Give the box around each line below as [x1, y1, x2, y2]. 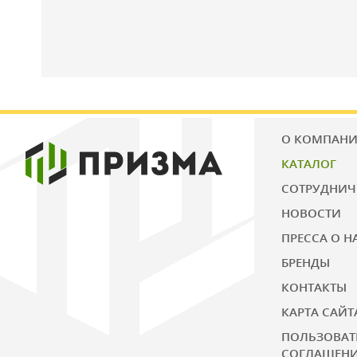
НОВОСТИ [281, 205, 342, 221]
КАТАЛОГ [281, 155, 337, 171]
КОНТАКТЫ [281, 279, 347, 295]
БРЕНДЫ [281, 254, 331, 270]
